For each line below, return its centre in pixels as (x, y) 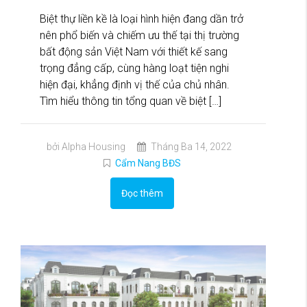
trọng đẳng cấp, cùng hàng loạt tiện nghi (134, 68)
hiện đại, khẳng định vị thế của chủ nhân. (135, 84)
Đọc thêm (142, 193)
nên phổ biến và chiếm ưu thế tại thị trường (139, 35)
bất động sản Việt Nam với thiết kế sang (134, 51)
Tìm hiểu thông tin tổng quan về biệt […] (131, 101)
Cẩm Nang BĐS (148, 163)
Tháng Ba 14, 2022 (190, 146)
